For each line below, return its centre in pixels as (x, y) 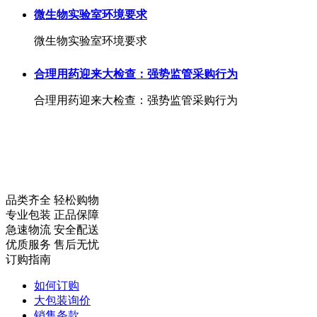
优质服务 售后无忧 (52, 244)
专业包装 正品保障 (52, 215)
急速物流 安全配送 (52, 230)
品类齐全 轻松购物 (52, 200)
